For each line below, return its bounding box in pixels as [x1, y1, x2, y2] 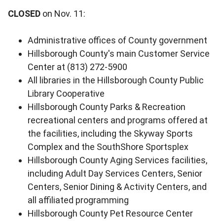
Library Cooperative [28, 88, 109, 99]
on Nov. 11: [42, 8, 85, 19]
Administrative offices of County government [28, 35, 211, 46]
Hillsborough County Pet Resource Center [28, 208, 197, 219]
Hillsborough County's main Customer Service [28, 48, 210, 59]
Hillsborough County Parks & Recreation [28, 102, 185, 112]
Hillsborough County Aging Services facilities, [28, 155, 207, 166]
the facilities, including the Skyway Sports [28, 128, 193, 139]
